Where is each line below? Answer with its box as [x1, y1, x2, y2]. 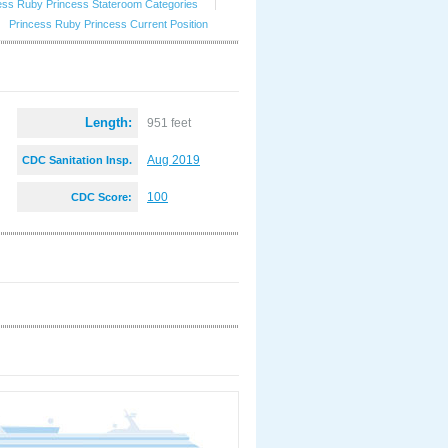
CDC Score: [71, 191, 132, 203]
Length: [85, 115, 132, 130]
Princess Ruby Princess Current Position [8, 18, 208, 30]
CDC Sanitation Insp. [22, 154, 132, 166]
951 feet [147, 116, 191, 130]
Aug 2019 [147, 153, 200, 167]
